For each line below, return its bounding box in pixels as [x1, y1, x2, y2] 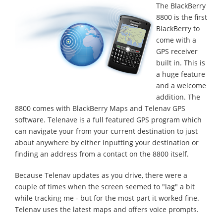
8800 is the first [156, 12, 207, 22]
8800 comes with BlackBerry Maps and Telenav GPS [15, 104, 185, 113]
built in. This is [156, 58, 205, 67]
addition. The [156, 92, 200, 102]
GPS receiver [156, 47, 198, 56]
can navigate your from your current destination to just [15, 126, 198, 136]
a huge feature [156, 69, 205, 79]
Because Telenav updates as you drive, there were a [15, 170, 187, 180]
